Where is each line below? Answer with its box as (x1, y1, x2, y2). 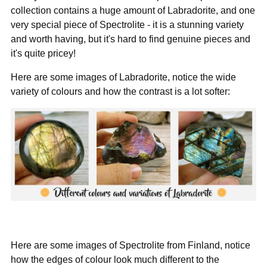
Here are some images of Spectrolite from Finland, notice (11, 239, 250, 250)
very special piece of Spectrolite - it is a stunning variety (11, 18, 244, 30)
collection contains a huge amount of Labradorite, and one (11, 4, 255, 15)
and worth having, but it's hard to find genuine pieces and (11, 33, 250, 44)
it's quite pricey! (11, 47, 76, 58)
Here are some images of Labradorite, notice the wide (11, 71, 236, 82)
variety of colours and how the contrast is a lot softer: (11, 85, 230, 97)
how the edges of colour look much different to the (11, 253, 219, 265)
